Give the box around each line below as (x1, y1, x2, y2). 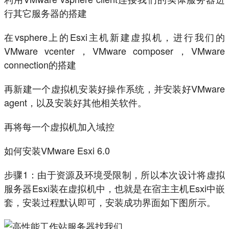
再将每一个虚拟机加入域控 (4, 120, 114, 133)
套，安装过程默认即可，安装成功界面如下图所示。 (4, 195, 216, 209)
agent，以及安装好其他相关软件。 (4, 96, 147, 109)
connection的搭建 (4, 58, 76, 72)
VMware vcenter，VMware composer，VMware (4, 44, 225, 58)
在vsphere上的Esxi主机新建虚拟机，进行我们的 (4, 30, 225, 44)
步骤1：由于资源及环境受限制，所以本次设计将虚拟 (4, 168, 225, 181)
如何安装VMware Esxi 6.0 (4, 144, 110, 157)
